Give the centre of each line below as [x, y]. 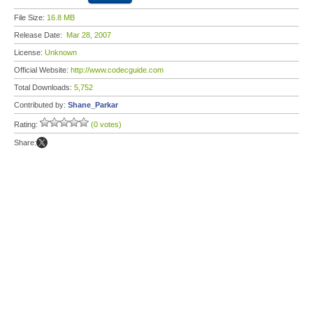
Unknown [61, 52]
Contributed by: [41, 105]
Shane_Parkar [93, 105]
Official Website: [42, 70]
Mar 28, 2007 [89, 35]
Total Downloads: [44, 87]
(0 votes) [106, 124]
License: [29, 52]
